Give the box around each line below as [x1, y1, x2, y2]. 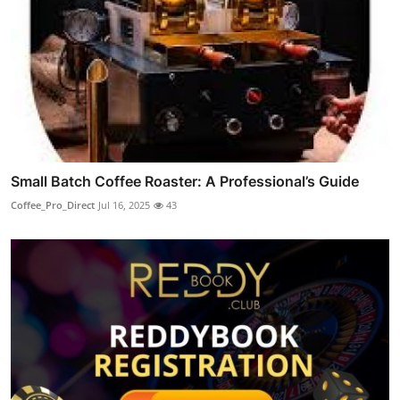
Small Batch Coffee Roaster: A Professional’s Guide [11, 171, 359, 190]
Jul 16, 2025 [98, 197, 150, 212]
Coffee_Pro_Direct [11, 197, 95, 212]
